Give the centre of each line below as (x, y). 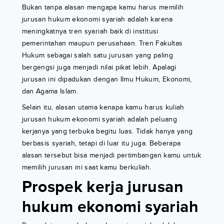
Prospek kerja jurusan (102, 187)
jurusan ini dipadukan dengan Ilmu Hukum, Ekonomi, (107, 79)
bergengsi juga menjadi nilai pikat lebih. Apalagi (99, 67)
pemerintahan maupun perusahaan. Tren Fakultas (102, 43)
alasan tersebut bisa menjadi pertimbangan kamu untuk (111, 155)
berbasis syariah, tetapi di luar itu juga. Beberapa (101, 143)
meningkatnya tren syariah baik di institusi (90, 31)
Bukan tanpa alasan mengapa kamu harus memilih (103, 7)
